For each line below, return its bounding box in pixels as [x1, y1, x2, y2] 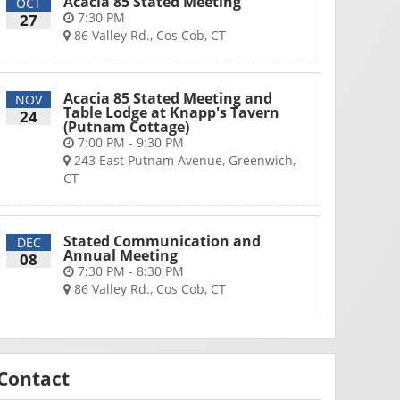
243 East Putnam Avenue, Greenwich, [71, 152, 296, 169]
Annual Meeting [63, 246, 178, 265]
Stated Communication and [63, 231, 261, 251]
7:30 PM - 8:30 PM [74, 262, 184, 279]
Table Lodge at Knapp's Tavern [63, 103, 279, 122]
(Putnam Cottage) [63, 117, 189, 137]
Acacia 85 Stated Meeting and [63, 88, 272, 108]
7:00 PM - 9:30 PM [74, 134, 184, 151]
